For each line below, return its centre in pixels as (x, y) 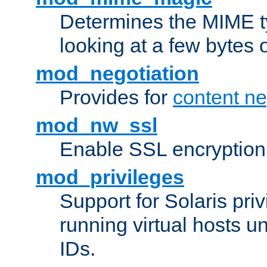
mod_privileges (110, 177)
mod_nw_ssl (97, 125)
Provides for (116, 97)
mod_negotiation (117, 74)
